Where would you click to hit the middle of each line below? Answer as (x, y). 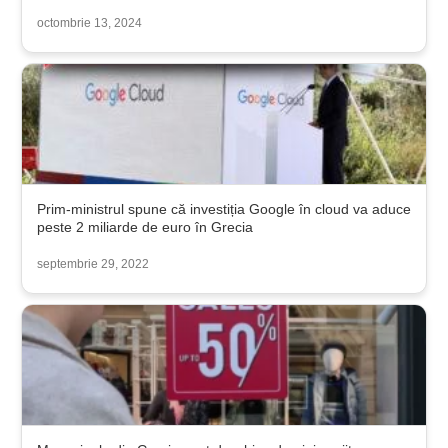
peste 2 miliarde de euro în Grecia (145, 227)
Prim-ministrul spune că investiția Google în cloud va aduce (224, 209)
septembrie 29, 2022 (93, 264)
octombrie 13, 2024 (89, 23)
